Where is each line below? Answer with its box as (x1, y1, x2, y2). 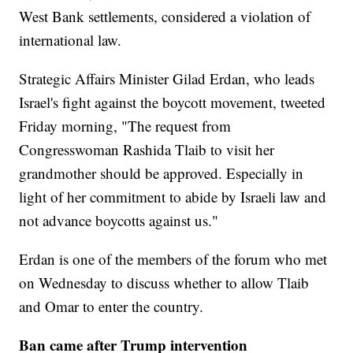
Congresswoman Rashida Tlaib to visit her (19, 139, 275, 160)
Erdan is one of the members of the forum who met (19, 249, 328, 269)
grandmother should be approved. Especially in (19, 163, 304, 184)
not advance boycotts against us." (19, 210, 219, 231)
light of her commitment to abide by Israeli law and (19, 187, 327, 207)
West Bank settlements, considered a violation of (19, 6, 311, 27)
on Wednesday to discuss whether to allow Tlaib (19, 273, 310, 293)
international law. (19, 30, 122, 50)
